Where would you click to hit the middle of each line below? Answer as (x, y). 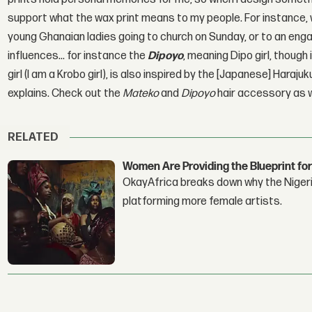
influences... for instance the (78, 56)
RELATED (33, 138)
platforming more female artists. (203, 201)
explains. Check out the (65, 93)
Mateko (141, 93)
